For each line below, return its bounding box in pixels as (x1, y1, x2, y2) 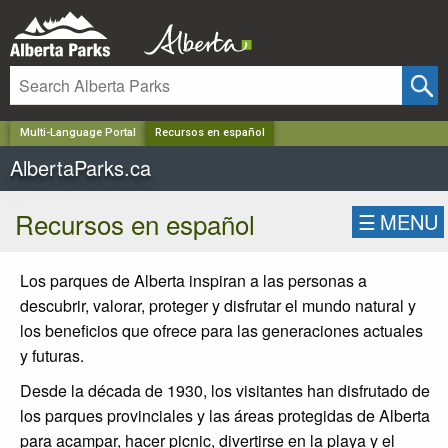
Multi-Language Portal (19, 126, 136, 140)
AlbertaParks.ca (10, 152, 151, 182)
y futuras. (20, 343, 84, 367)
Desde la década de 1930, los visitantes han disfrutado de (20, 378, 430, 402)
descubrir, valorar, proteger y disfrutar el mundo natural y (20, 293, 416, 317)
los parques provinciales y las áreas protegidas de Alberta (20, 403, 430, 427)
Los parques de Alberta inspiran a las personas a (20, 268, 367, 292)
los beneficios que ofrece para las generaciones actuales (20, 318, 423, 342)
